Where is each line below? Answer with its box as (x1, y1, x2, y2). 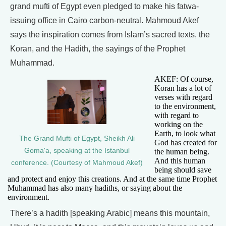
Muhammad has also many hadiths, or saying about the (8, 184, 182, 193)
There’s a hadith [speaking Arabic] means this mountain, (10, 209, 210, 218)
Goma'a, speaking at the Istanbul (24, 146, 130, 154)
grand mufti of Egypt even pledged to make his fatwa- (10, 2, 199, 11)
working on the (154, 120, 203, 129)
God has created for (154, 138, 217, 147)
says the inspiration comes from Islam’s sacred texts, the (10, 30, 210, 39)
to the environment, (154, 102, 216, 111)
